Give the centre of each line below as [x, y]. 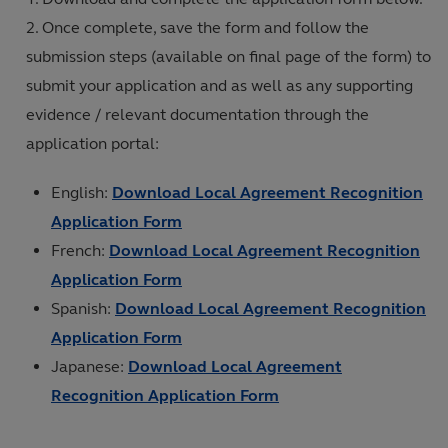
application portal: [92, 143]
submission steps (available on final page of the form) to [228, 56]
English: [81, 192]
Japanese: [89, 366]
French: [80, 250]
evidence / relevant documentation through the [197, 114]
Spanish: [83, 308]
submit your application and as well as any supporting [219, 85]
